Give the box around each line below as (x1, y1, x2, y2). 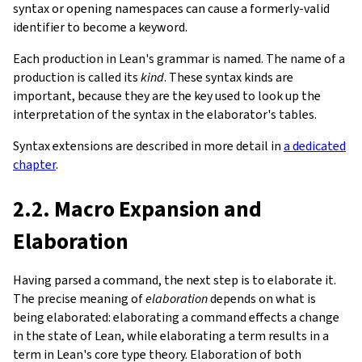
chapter (13, 155, 56, 173)
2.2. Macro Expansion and (13, 194, 262, 224)
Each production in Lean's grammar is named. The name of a (13, 49, 345, 67)
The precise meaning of (13, 289, 145, 307)
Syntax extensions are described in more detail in (13, 137, 284, 154)
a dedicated (284, 137, 346, 154)
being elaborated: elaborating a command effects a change (13, 308, 339, 326)
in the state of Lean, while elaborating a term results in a (13, 326, 329, 344)
